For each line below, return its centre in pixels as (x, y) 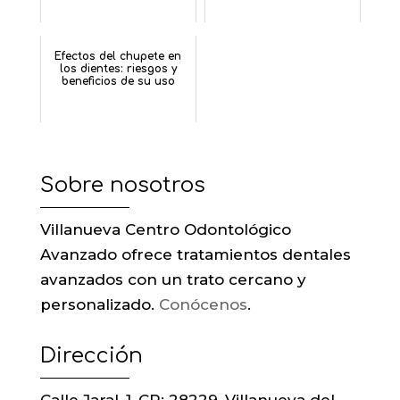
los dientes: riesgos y (118, 69)
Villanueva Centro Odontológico (165, 230)
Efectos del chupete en (118, 57)
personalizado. (99, 305)
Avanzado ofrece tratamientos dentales (195, 255)
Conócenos (203, 305)
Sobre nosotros (122, 186)
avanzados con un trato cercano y (173, 280)
